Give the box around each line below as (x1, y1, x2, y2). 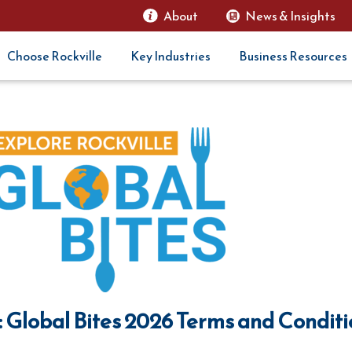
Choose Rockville (7, 46, 102, 65)
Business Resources (239, 46, 347, 65)
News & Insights (244, 6, 335, 25)
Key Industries (130, 46, 211, 65)
